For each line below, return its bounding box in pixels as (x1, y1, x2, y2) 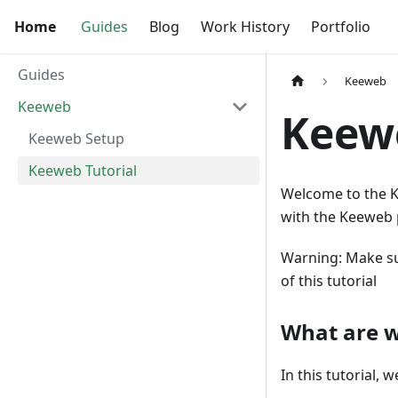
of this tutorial (281, 271, 377, 291)
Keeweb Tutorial (28, 161, 137, 180)
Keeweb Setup (28, 129, 124, 148)
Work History (201, 17, 290, 36)
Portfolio (311, 17, 370, 36)
